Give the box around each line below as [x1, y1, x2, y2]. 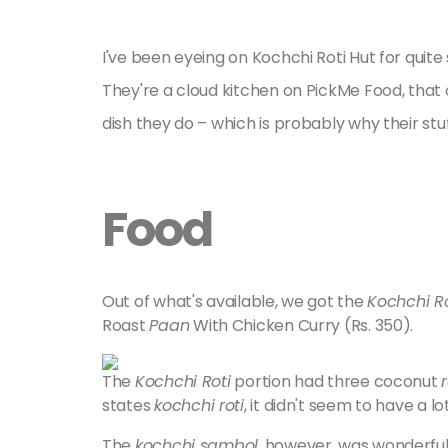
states [102, 394, 155, 417]
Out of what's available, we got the [102, 290, 368, 313]
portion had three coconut [230, 370, 442, 393]
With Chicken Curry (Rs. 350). [189, 314, 414, 337]
